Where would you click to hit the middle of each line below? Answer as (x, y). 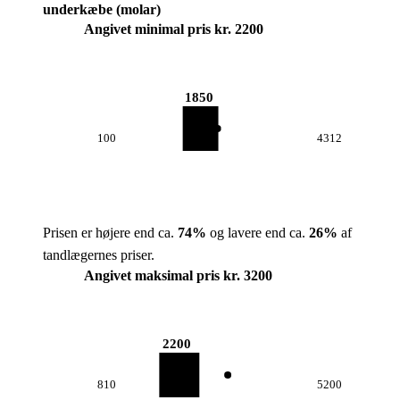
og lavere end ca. (258, 233)
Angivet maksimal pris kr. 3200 (178, 275)
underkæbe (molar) (102, 9)
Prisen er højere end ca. (110, 233)
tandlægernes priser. (99, 255)
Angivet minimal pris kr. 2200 (174, 29)
